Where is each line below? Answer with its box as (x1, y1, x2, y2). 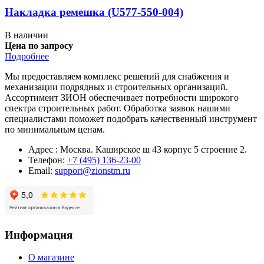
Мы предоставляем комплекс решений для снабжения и (5, 71, 229, 81)
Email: (28, 165, 55, 176)
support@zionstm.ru (55, 165, 130, 176)
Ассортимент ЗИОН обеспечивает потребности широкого (5, 92, 239, 103)
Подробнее (5, 51, 49, 61)
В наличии (5, 29, 48, 40)
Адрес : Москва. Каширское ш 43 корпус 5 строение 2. (28, 144, 247, 154)
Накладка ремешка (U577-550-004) (5, 6, 183, 19)
